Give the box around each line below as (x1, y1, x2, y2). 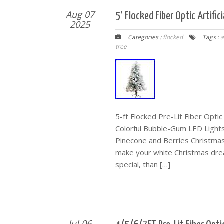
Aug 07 (65, 8, 94, 20)
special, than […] (115, 159, 170, 169)
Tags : (201, 32, 220, 41)
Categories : (126, 32, 163, 41)
